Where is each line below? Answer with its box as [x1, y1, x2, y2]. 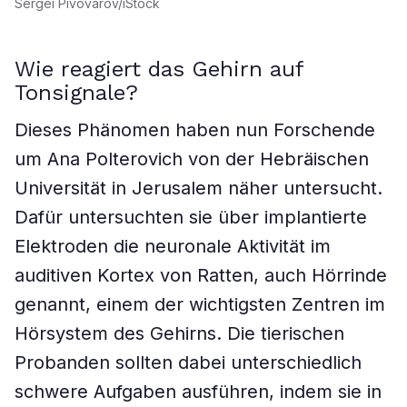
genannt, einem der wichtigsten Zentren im [15, 293, 385, 315]
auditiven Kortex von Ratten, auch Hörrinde [15, 264, 387, 286]
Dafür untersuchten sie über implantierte [15, 206, 367, 228]
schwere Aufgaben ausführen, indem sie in [15, 381, 382, 402]
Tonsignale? [15, 80, 138, 105]
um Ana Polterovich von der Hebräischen [15, 148, 369, 170]
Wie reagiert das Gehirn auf [15, 56, 303, 82]
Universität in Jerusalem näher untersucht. [15, 177, 382, 199]
